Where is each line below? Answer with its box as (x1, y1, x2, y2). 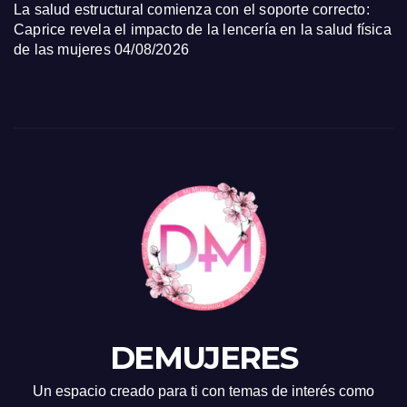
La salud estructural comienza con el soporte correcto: (14, 2, 370, 17)
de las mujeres (14, 42, 111, 57)
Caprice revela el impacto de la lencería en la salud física (14, 22, 392, 37)
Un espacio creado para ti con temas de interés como (33, 383, 374, 399)
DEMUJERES (110, 339, 297, 377)
